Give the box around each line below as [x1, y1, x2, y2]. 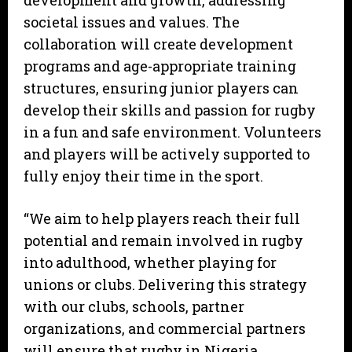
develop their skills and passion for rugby [24, 101, 316, 120]
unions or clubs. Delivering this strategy [24, 275, 307, 295]
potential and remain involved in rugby [24, 231, 303, 251]
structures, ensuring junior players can [24, 79, 299, 98]
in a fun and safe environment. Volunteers [24, 123, 321, 142]
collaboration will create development [24, 35, 293, 54]
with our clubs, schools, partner [24, 297, 244, 317]
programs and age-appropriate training [24, 57, 296, 76]
